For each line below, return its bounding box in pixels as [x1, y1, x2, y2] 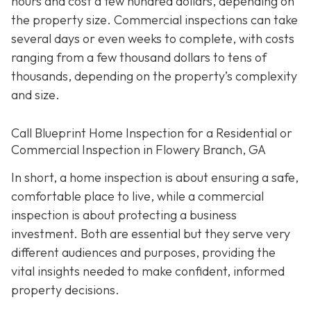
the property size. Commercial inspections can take [11, 12, 298, 28]
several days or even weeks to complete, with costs [11, 31, 294, 47]
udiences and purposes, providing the [69, 244, 276, 260]
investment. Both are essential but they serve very [11, 225, 290, 242]
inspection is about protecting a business [11, 206, 237, 223]
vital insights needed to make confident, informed [11, 262, 285, 279]
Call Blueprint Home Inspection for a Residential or [11, 125, 292, 142]
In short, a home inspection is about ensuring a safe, [11, 169, 299, 185]
